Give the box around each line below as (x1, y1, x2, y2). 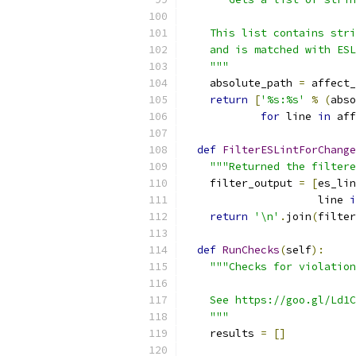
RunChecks (222, 243, 280, 257)
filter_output (184, 176, 299, 190)
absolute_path (184, 76, 299, 90)
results (184, 327, 261, 340)
